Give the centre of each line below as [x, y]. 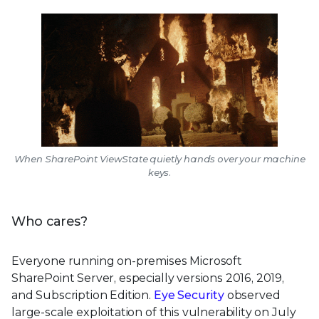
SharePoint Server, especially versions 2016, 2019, [148, 278]
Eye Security [189, 295]
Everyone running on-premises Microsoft [127, 261]
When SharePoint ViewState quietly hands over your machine [159, 158]
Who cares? [49, 221]
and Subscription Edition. [83, 295]
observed [252, 295]
